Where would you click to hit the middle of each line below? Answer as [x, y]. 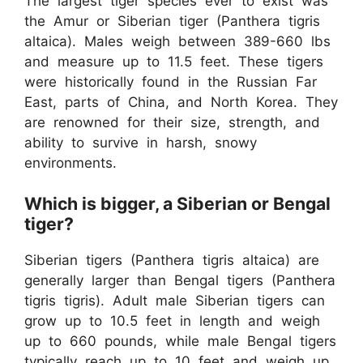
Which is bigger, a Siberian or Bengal [177, 203]
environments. [70, 162]
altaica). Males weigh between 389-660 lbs [177, 41]
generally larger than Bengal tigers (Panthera [180, 280]
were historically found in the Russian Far [171, 81]
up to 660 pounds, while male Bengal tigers [180, 341]
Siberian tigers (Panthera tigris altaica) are [172, 260]
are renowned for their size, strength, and [172, 122]
